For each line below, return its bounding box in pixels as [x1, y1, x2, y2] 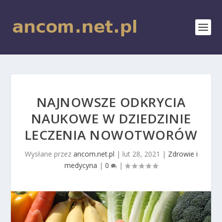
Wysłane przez [24, 149, 73, 159]
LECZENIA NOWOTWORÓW [24, 126, 198, 144]
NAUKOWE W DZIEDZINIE [31, 110, 191, 127]
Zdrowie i [167, 149, 198, 159]
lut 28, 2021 [122, 149, 160, 159]
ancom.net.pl [73, 149, 114, 159]
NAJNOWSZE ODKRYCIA [36, 93, 186, 111]
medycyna [64, 161, 97, 170]
